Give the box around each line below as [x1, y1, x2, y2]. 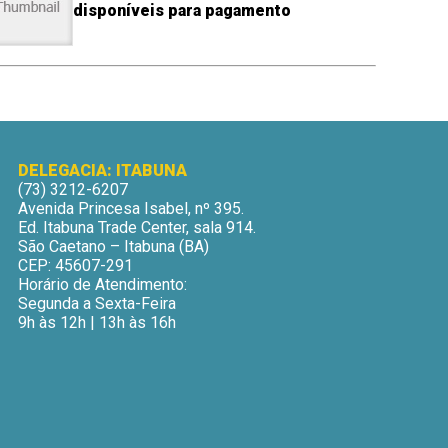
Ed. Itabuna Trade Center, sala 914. [18, 217, 257, 237]
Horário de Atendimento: [18, 274, 188, 294]
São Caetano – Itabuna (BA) [18, 236, 210, 256]
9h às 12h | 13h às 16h [18, 312, 177, 332]
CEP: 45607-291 [18, 255, 134, 275]
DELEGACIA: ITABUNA [18, 160, 188, 180]
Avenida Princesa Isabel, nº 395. [18, 198, 245, 218]
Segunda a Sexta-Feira [18, 293, 177, 313]
